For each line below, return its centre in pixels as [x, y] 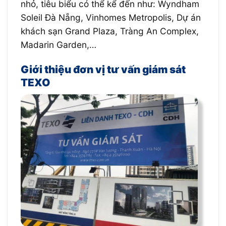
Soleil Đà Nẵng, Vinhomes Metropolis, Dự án [110, 18]
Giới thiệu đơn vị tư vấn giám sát [103, 69]
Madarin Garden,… [58, 45]
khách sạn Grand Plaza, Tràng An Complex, [109, 31]
